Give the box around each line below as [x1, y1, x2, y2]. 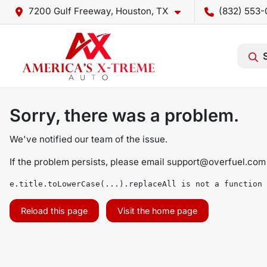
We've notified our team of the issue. [10, 133, 167, 145]
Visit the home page [117, 206, 197, 216]
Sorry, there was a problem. [10, 105, 239, 126]
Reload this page [21, 206, 88, 216]
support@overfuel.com [167, 156, 266, 167]
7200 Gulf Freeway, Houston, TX [29, 5, 168, 17]
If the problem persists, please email [10, 156, 167, 167]
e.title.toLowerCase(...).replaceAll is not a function [10, 179, 262, 188]
